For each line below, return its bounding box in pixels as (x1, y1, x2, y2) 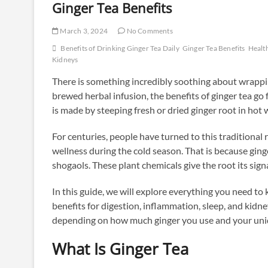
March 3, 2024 (59, 26, 108, 36)
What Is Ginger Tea (52, 238, 188, 260)
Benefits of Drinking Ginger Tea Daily (60, 44, 179, 53)
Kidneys (52, 55, 78, 65)
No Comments (125, 26, 173, 36)
